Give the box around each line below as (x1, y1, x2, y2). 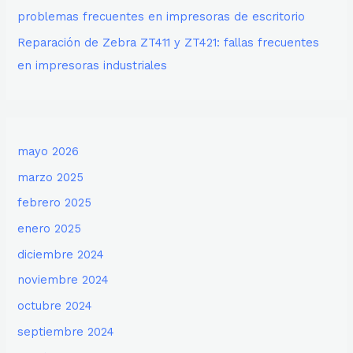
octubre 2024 (17, 298, 93, 313)
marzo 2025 (17, 169, 84, 184)
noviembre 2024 (17, 273, 110, 288)
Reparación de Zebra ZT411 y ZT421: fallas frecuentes (17, 35, 320, 50)
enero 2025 (17, 221, 82, 236)
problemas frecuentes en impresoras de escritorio (17, 9, 306, 24)
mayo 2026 (17, 144, 80, 159)
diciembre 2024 (17, 247, 105, 262)
